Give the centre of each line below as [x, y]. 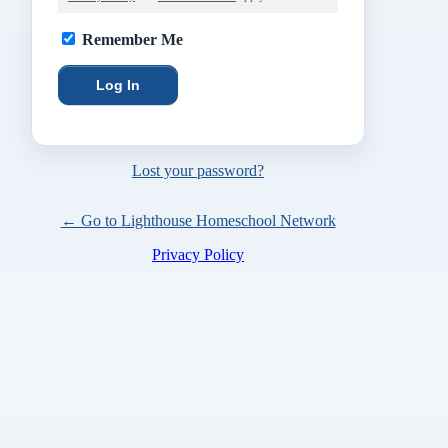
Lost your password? [198, 171]
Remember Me [132, 40]
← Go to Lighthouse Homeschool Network [198, 221]
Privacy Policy [198, 255]
